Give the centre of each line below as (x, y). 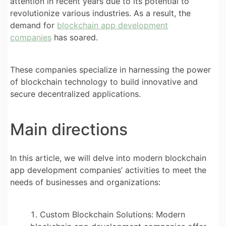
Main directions (69, 129)
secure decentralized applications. (75, 94)
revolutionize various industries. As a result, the (100, 13)
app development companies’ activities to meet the (108, 170)
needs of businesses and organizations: (85, 182)
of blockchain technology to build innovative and (104, 81)
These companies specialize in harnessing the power (110, 69)
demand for (34, 25)
